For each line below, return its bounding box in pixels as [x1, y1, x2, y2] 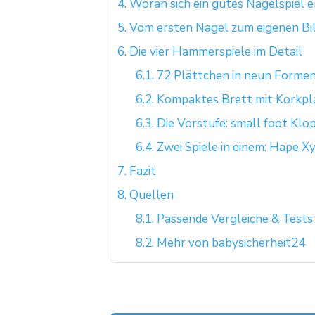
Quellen [127, 187, 174, 204]
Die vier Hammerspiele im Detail [127, 44, 302, 60]
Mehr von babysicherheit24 [153, 235, 305, 252]
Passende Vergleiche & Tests [153, 211, 313, 228]
